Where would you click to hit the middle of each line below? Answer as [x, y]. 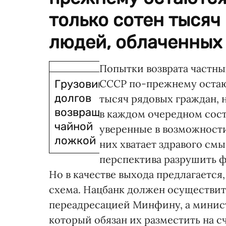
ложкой [75, 140]
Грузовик [79, 84]
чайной [74, 126]
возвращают [88, 112]
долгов [73, 98]
